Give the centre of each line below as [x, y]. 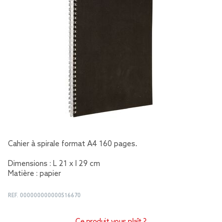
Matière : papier [34, 174]
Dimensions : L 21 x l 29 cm [54, 164]
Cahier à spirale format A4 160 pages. [73, 144]
